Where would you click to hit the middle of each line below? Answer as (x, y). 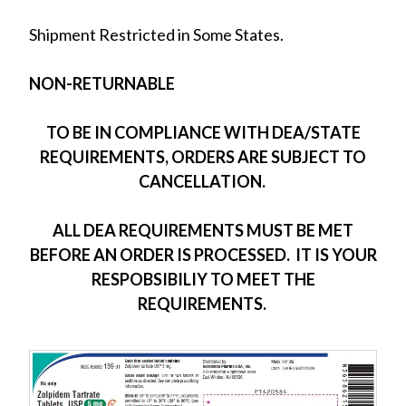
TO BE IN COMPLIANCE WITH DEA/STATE (203, 132)
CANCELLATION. (203, 181)
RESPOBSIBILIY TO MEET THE (203, 279)
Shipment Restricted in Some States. (156, 34)
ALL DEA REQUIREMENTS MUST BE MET (203, 230)
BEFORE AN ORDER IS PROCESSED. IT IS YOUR (203, 255)
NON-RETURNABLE (102, 83)
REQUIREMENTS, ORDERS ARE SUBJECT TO (203, 157)
